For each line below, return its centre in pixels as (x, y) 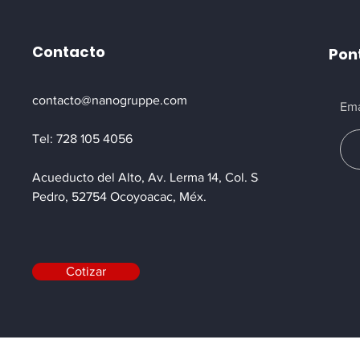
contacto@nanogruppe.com (110, 100)
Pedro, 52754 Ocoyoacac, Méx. (119, 196)
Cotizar (86, 271)
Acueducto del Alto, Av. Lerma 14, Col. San (152, 177)
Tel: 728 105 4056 (82, 139)
